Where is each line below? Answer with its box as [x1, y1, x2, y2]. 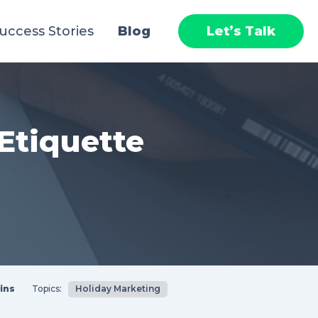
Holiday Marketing [75, 283, 160, 294]
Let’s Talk [207, 23, 275, 39]
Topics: [32, 283, 62, 294]
